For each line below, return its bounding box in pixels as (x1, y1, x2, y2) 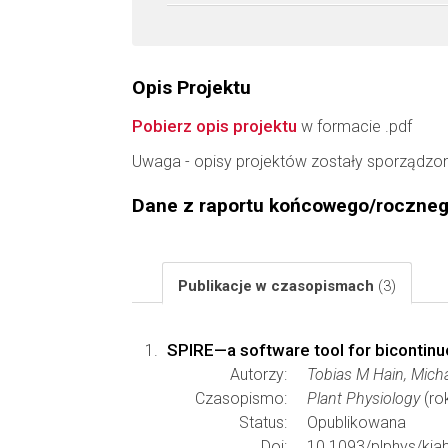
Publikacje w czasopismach (178, 277, 378, 295)
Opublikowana (307, 413, 406, 432)
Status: (239, 413, 287, 432)
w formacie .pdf (297, 117, 412, 136)
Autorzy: (230, 365, 287, 384)
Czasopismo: (195, 389, 287, 408)
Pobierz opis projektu (132, 116, 297, 136)
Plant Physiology (307, 389, 420, 408)
